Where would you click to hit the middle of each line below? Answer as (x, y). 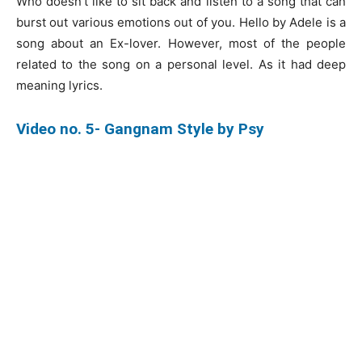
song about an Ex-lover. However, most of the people (181, 43)
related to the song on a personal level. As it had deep (181, 64)
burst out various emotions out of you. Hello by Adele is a (181, 22)
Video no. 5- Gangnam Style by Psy (140, 128)
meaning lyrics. (59, 85)
